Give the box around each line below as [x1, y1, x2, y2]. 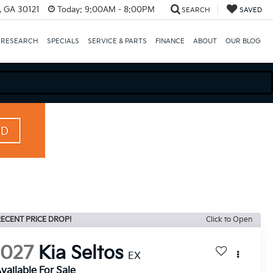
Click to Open [206, 215, 252, 224]
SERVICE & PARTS [87, 37, 147, 45]
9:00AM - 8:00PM [82, 4, 155, 15]
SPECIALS [46, 37, 79, 45]
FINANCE [155, 37, 185, 45]
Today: [57, 4, 82, 15]
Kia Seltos [38, 243, 124, 265]
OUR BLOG [225, 37, 261, 45]
